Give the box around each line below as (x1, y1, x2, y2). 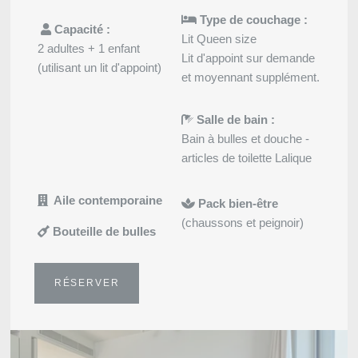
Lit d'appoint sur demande (181, 51, 316, 66)
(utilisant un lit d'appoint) (38, 61, 162, 75)
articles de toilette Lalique (181, 151, 312, 165)
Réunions (154, 211, 204, 225)
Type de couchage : (197, 13, 308, 27)
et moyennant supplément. (181, 70, 320, 85)
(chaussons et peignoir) (181, 216, 304, 230)
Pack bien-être (195, 197, 279, 211)
